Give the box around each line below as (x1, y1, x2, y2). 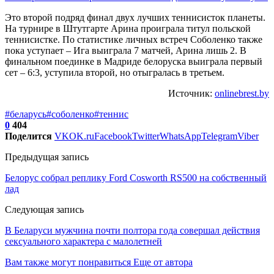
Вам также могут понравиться (5, 256, 131, 267)
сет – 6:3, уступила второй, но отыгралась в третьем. (5, 67, 224, 78)
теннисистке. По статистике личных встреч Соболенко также (5, 34, 262, 45)
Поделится (5, 130, 52, 141)
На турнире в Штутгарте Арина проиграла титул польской (5, 23, 251, 34)
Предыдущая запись (5, 151, 89, 162)
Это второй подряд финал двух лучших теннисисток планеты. (5, 12, 265, 23)
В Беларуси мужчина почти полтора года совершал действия (5, 224, 260, 235)
